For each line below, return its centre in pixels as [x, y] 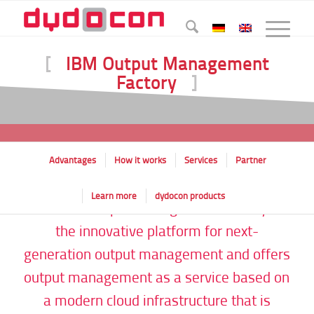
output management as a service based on [157, 277]
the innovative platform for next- [157, 231]
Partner [251, 160]
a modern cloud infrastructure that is [157, 300]
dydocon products [190, 196]
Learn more [114, 196]
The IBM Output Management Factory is [157, 207]
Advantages [72, 160]
